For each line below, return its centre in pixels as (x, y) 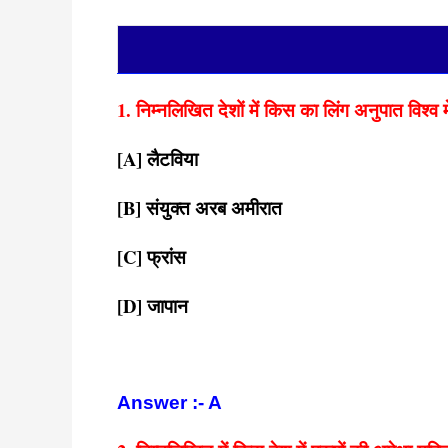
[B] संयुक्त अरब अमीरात (199, 207)
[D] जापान (152, 305)
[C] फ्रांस (151, 256)
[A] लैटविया (157, 158)
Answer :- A (169, 402)
